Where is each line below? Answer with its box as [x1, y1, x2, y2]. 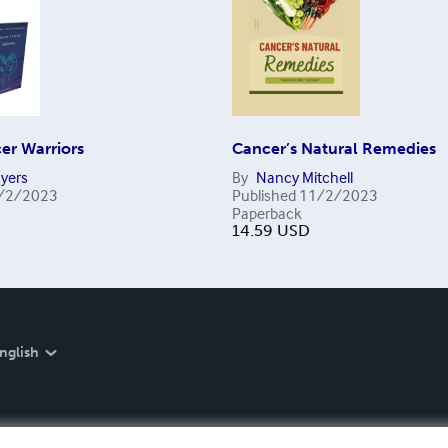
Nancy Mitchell [255, 167, 353, 187]
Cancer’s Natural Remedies [231, 139, 436, 158]
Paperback [231, 203, 302, 223]
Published [231, 185, 296, 205]
